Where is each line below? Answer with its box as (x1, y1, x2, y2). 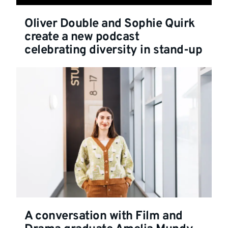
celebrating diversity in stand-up (24, 42, 203, 58)
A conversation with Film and (24, 209, 183, 224)
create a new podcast (24, 29, 139, 45)
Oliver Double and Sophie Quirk (24, 16, 195, 32)
